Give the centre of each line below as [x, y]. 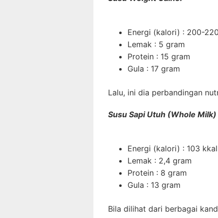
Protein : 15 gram [159, 56]
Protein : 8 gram [157, 173]
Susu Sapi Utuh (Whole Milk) [162, 114]
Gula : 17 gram [154, 68]
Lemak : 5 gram [156, 44]
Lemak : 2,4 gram [160, 160]
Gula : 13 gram [154, 185]
